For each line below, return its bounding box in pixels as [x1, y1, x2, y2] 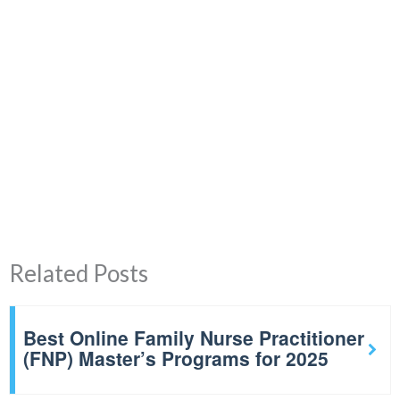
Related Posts [9, 259, 148, 288]
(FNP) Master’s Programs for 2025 [23, 344, 329, 371]
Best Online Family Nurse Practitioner [23, 323, 364, 351]
